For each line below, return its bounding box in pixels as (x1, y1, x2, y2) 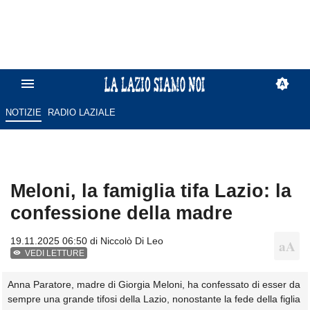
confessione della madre (10, 202, 232, 224)
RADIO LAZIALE (48, 107, 116, 118)
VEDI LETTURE (25, 248, 85, 259)
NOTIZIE (5, 107, 42, 118)
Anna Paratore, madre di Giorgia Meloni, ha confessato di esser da (8, 279, 300, 291)
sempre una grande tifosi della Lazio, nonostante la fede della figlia (8, 293, 300, 305)
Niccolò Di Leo (100, 235, 163, 247)
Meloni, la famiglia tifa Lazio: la (10, 180, 291, 202)
